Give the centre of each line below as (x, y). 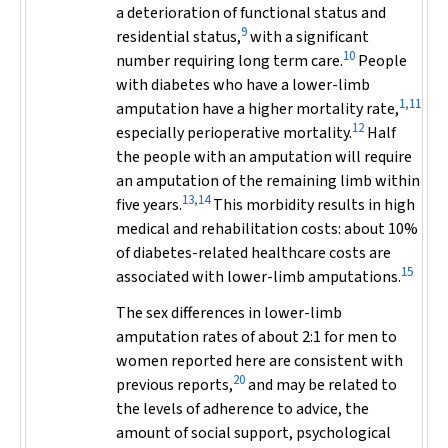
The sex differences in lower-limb (229, 313)
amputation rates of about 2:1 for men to (256, 337)
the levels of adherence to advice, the (242, 409)
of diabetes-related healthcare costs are (253, 253)
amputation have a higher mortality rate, (257, 109)
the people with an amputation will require (264, 157)
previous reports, (174, 385)
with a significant (308, 37)
